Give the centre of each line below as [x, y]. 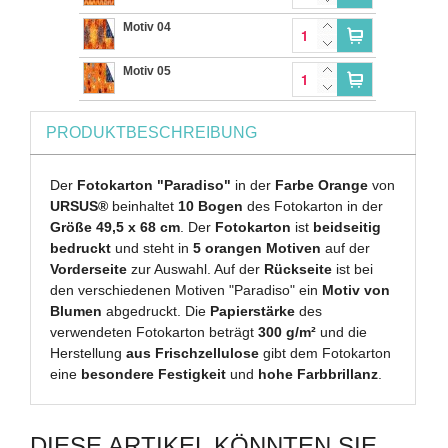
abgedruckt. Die [156, 310]
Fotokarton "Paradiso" [154, 184]
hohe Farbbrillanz [318, 373]
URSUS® [81, 205]
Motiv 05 [147, 70]
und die [344, 331]
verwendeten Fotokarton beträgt [152, 331]
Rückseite [298, 268]
